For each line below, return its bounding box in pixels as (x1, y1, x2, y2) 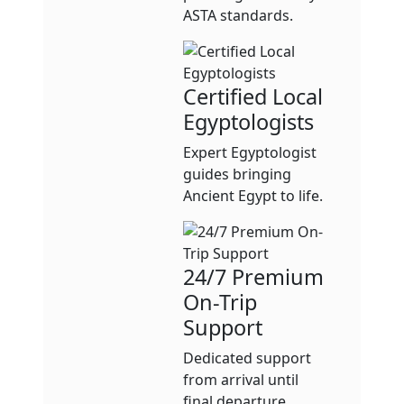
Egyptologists (183, 106, 314, 136)
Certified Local (183, 81, 323, 111)
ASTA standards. (183, 5, 293, 25)
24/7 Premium (183, 262, 324, 291)
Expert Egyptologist (183, 142, 317, 162)
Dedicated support (183, 347, 311, 368)
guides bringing (183, 163, 291, 184)
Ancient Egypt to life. (183, 185, 323, 206)
